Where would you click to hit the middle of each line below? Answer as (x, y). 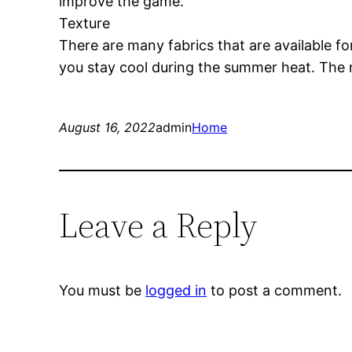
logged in (176, 291)
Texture (85, 24)
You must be (103, 291)
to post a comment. (275, 291)
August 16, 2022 (108, 128)
